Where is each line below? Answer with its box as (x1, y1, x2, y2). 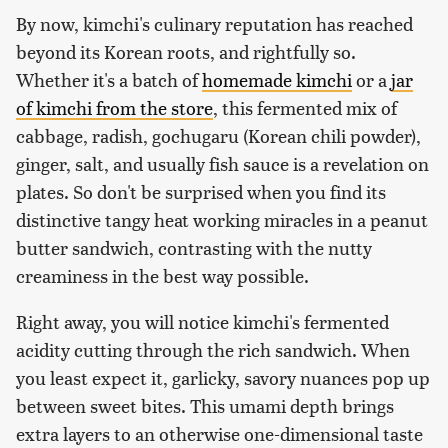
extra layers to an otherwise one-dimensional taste (16, 420, 423, 446)
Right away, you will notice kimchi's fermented (16, 308, 389, 334)
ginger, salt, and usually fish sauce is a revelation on (16, 150, 429, 176)
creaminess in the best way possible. (16, 262, 309, 288)
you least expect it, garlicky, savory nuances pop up (16, 364, 430, 390)
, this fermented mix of (213, 94, 397, 120)
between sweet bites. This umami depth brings (16, 392, 394, 418)
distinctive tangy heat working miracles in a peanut (16, 206, 428, 232)
